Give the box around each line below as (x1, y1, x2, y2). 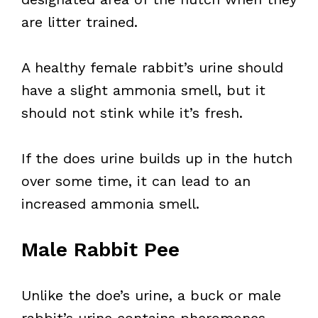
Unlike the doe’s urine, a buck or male (21, 287, 281, 304)
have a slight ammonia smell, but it (21, 82, 265, 99)
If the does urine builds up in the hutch (21, 150, 292, 167)
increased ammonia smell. (21, 195, 199, 212)
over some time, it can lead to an (21, 172, 251, 190)
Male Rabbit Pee (21, 238, 180, 261)
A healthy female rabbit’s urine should (21, 59, 283, 76)
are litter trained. (21, 13, 138, 31)
